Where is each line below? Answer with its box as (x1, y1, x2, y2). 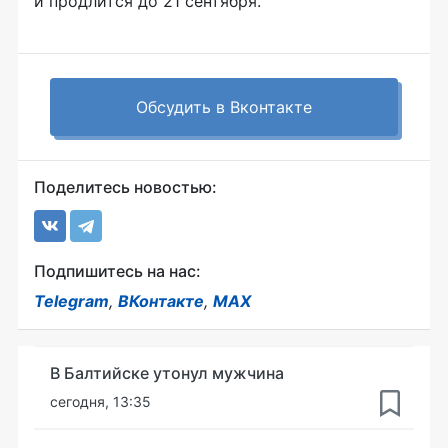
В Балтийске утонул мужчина (50, 362, 284, 383)
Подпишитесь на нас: (34, 260, 201, 281)
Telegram (34, 290, 109, 311)
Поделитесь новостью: (34, 176, 217, 197)
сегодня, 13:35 (50, 392, 151, 410)
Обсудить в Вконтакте (136, 96, 312, 117)
